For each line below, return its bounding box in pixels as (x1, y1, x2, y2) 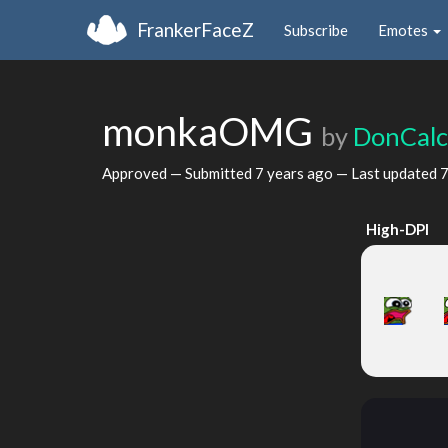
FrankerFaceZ (137, 17, 254, 41)
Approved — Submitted (102, 163, 255, 182)
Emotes (378, 20, 431, 39)
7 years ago (255, 163, 333, 182)
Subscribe (284, 20, 348, 39)
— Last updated (333, 163, 440, 182)
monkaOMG (102, 108, 321, 154)
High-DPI (366, 220, 430, 238)
